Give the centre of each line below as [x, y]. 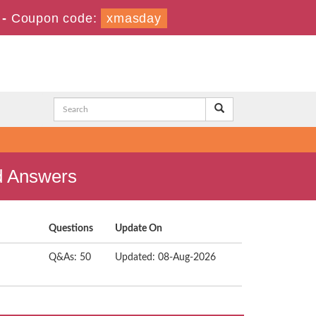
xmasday [134, 18]
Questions [71, 229]
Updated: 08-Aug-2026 [165, 257]
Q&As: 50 [70, 257]
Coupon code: [56, 18]
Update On [139, 229]
